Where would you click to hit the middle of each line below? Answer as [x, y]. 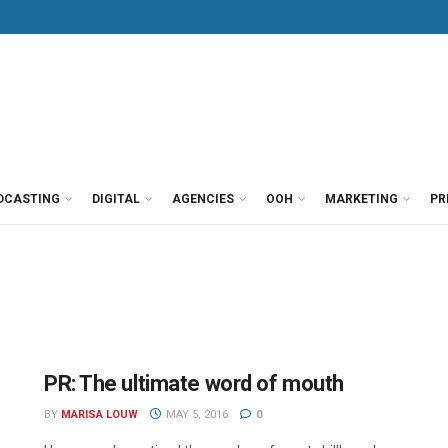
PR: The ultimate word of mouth [194, 383]
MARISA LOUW [99, 414]
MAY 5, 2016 [195, 414]
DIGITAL [116, 199]
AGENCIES [203, 199]
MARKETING [361, 199]
